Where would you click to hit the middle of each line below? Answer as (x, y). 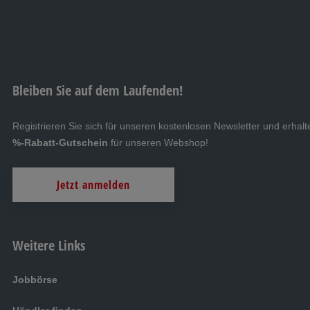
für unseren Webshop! (159, 142)
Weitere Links (49, 245)
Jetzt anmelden (93, 184)
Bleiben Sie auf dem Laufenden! (98, 90)
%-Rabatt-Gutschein (60, 142)
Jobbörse (35, 279)
